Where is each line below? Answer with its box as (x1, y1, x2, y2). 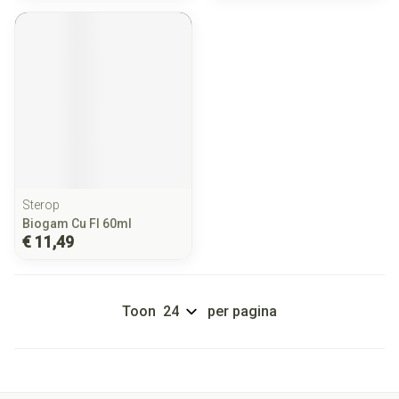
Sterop (22, 198, 60, 212)
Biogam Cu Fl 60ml (22, 216, 132, 231)
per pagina (208, 303, 277, 320)
